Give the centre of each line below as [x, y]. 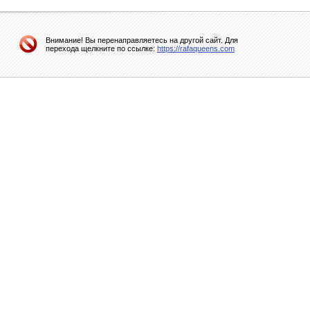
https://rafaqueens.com [196, 48]
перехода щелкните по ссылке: [101, 48]
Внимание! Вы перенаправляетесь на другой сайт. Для [142, 40]
